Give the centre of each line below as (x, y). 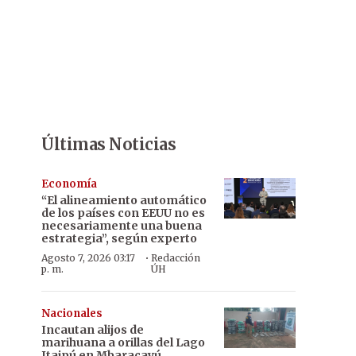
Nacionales (72, 313)
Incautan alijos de (93, 330)
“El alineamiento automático (124, 200)
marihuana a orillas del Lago (123, 342)
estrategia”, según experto (119, 238)
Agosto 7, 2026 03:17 (88, 258)
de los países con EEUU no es (123, 213)
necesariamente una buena (122, 226)
